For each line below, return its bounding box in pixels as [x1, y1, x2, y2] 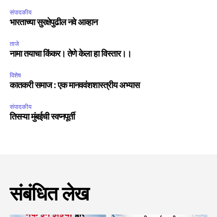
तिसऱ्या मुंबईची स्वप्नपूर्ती [10, 113, 75, 122]
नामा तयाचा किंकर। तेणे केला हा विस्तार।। [10, 50, 131, 59]
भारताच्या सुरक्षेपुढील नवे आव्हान [10, 18, 97, 28]
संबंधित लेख [10, 185, 89, 205]
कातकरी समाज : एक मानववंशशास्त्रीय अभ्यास [10, 81, 139, 91]
